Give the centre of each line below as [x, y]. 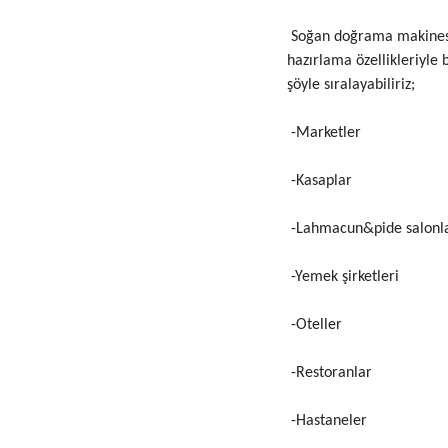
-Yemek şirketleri [342, 277]
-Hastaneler [326, 421]
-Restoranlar [329, 373]
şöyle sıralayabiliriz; [350, 85]
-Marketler [323, 133]
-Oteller [314, 325]
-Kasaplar [319, 181]
